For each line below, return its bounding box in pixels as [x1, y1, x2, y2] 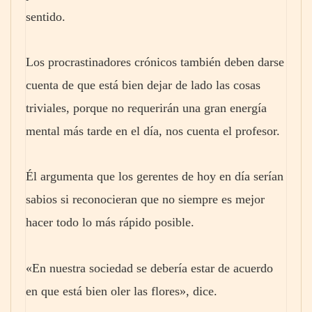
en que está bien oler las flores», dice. [26, 283, 217, 298]
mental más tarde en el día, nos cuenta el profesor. [26, 123, 280, 138]
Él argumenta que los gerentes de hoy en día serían [26, 169, 283, 184]
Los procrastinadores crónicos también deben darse [26, 54, 284, 69]
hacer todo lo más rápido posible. [26, 215, 194, 230]
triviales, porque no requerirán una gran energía [26, 100, 267, 115]
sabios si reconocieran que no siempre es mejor [26, 192, 265, 207]
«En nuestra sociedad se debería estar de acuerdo [26, 260, 273, 275]
